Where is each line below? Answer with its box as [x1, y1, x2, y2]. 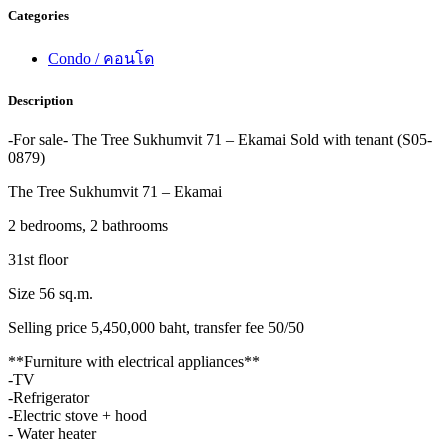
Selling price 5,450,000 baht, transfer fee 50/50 [8, 319, 304, 337]
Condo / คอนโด [48, 50, 154, 68]
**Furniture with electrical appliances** [8, 353, 260, 371]
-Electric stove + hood [8, 407, 147, 425]
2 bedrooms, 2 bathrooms [8, 217, 168, 235]
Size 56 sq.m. [8, 285, 93, 303]
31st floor [8, 251, 68, 269]
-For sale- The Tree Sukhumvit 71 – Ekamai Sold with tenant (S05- [8, 131, 432, 149]
